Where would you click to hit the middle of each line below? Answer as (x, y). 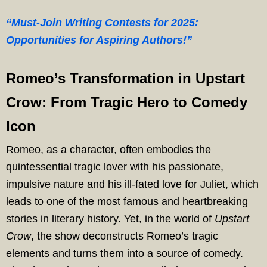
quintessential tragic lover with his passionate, (115, 167)
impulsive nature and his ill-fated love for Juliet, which (132, 184)
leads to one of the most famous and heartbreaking (127, 201)
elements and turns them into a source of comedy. (125, 253)
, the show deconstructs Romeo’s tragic (125, 236)
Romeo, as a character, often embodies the (108, 150)
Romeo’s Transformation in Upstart (125, 78)
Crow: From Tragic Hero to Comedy (127, 102)
